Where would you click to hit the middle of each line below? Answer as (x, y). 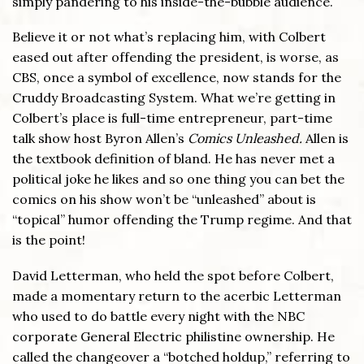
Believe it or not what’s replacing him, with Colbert (169, 37)
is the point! (49, 240)
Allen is (327, 139)
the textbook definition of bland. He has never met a (173, 159)
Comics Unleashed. (247, 139)
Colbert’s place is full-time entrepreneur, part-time (172, 118)
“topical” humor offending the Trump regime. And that (182, 220)
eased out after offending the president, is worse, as (175, 57)
